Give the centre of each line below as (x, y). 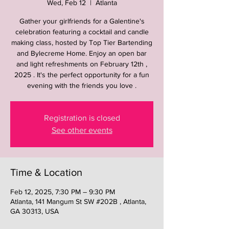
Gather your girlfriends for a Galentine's (82, 21)
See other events (82, 130)
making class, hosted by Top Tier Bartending (82, 42)
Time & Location (46, 172)
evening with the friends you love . (82, 85)
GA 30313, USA (35, 211)
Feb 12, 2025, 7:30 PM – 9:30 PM (63, 191)
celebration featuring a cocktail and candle (82, 31)
